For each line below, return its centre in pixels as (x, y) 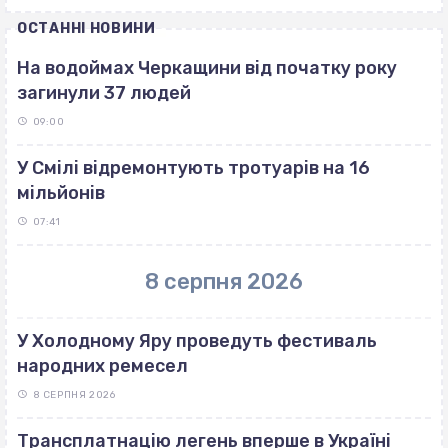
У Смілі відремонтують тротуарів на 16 (193, 168)
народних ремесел (102, 366)
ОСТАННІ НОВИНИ (86, 29)
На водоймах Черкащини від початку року (207, 68)
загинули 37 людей (104, 93)
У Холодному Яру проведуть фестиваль (197, 341)
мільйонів (61, 193)
